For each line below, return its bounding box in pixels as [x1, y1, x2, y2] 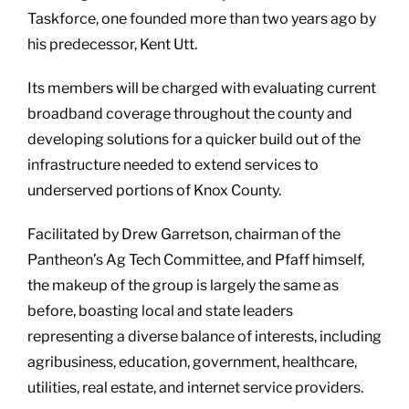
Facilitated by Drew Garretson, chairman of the [27, 225, 341, 243]
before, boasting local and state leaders [27, 301, 293, 320]
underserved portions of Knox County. [27, 181, 281, 199]
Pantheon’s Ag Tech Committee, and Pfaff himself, [27, 250, 364, 268]
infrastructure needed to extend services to [27, 155, 319, 173]
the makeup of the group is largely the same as [27, 276, 339, 294]
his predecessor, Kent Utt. [27, 35, 197, 53]
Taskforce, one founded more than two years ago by [27, 9, 376, 27]
